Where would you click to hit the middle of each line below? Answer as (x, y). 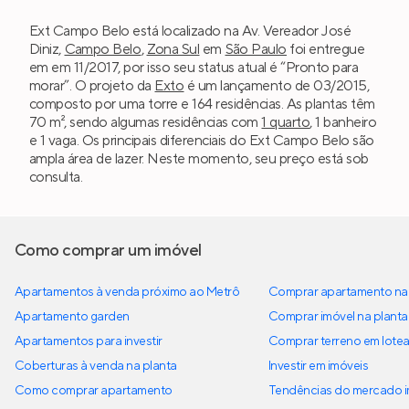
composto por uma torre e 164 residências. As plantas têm (202, 105)
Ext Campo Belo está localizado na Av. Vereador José (190, 31)
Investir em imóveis (319, 367)
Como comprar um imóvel (108, 251)
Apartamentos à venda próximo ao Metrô (127, 293)
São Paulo (256, 50)
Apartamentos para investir (89, 342)
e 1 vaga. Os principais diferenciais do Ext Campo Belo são (202, 141)
